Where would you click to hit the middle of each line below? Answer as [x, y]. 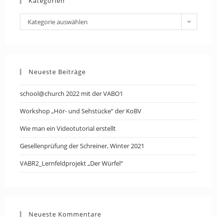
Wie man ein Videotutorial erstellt [68, 129]
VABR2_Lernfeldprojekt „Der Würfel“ [72, 163]
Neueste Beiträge [57, 72]
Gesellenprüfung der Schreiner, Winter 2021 [82, 146]
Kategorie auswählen [58, 22]
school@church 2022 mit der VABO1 [72, 94]
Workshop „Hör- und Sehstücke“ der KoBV [81, 111]
